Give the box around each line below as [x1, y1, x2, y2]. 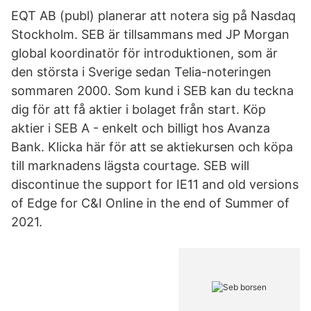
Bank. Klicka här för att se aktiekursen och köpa [11, 140, 293, 154]
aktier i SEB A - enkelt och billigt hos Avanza [11, 121, 270, 135]
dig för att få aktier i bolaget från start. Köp [11, 102, 266, 117]
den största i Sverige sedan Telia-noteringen [11, 65, 271, 79]
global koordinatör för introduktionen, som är [11, 46, 278, 60]
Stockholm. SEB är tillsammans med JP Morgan [11, 27, 289, 42]
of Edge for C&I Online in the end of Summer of [11, 196, 289, 210]
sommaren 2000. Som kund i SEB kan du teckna [11, 83, 294, 98]
